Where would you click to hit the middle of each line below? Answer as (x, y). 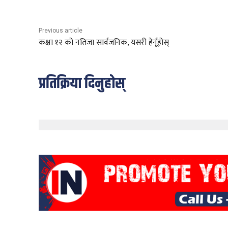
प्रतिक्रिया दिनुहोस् (82, 84)
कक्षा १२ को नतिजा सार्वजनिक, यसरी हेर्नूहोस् (104, 43)
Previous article (61, 31)
